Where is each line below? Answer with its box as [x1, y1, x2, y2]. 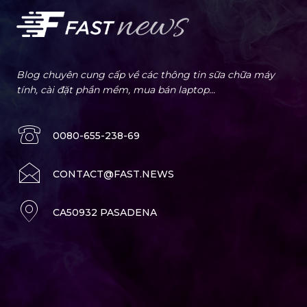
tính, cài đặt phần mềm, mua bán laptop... [16, 84, 215, 96]
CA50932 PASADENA [53, 206, 157, 219]
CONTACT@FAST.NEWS [53, 168, 174, 180]
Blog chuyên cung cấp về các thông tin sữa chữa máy [16, 69, 275, 81]
